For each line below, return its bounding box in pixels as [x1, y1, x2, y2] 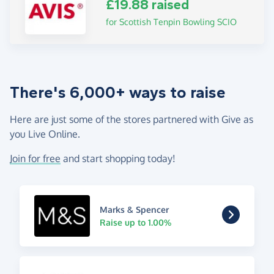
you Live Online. [10, 127, 80, 140]
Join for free [10, 152, 61, 165]
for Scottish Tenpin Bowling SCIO [106, 16, 237, 27]
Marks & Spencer [99, 204, 169, 215]
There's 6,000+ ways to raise [10, 83, 226, 102]
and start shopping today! [61, 152, 176, 165]
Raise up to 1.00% [99, 217, 171, 228]
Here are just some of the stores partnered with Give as [10, 113, 253, 125]
